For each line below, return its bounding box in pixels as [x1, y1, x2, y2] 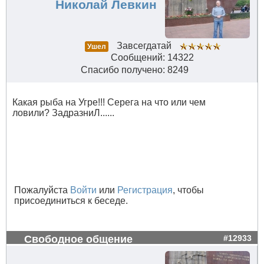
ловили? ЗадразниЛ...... [12, 108, 114, 118]
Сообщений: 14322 [111, 52, 194, 63]
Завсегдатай [116, 41, 171, 51]
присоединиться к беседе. [14, 196, 128, 206]
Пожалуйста [14, 185, 70, 196]
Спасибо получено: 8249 [80, 65, 189, 75]
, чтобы [173, 185, 204, 196]
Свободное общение [24, 233, 133, 246]
